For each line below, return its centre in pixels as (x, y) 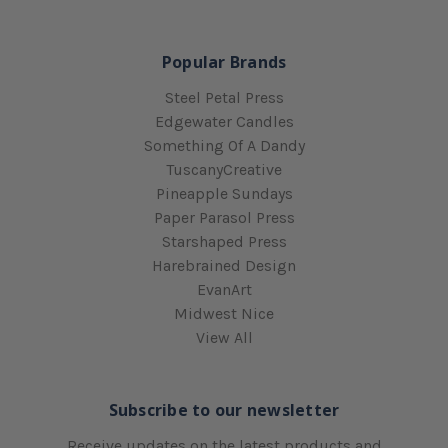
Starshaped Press (224, 241)
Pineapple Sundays (224, 193)
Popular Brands (224, 61)
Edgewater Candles (224, 121)
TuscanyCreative (224, 169)
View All (224, 337)
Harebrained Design (224, 265)
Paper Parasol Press (224, 217)
